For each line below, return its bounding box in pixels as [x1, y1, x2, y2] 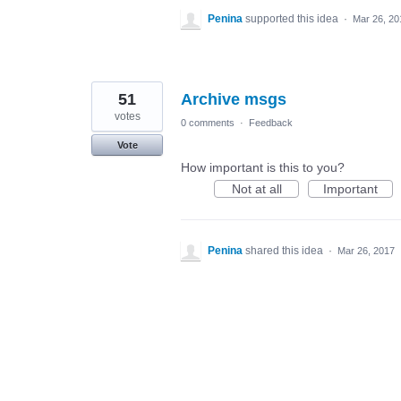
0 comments [181, 117, 235, 128]
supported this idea [245, 13, 341, 25]
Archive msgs [181, 90, 286, 108]
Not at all [231, 182, 282, 196]
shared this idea [245, 244, 326, 257]
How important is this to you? [181, 160, 345, 175]
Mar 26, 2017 [337, 245, 395, 256]
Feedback [249, 117, 293, 128]
